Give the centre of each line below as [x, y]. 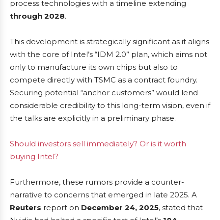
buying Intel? [34, 156]
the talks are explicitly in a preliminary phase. [93, 118]
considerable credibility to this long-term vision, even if [110, 105]
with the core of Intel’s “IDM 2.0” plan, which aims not [109, 54]
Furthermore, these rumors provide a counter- [97, 182]
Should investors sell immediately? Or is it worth [98, 144]
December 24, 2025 [120, 207]
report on [61, 207]
